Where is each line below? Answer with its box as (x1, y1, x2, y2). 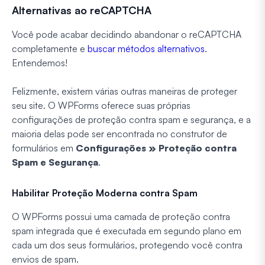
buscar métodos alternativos (88, 42, 205, 54)
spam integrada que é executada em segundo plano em (12, 224, 241, 237)
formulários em (12, 141, 76, 154)
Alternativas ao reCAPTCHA (12, 3, 151, 17)
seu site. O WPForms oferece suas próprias (12, 99, 190, 111)
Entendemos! (12, 56, 67, 69)
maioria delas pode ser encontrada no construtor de (12, 127, 227, 140)
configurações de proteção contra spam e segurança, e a (12, 113, 251, 125)
